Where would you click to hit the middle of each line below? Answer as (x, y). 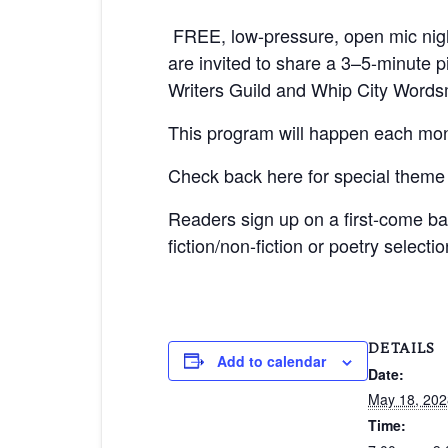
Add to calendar (271, 360)
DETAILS (401, 347)
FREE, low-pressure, (253, 34)
